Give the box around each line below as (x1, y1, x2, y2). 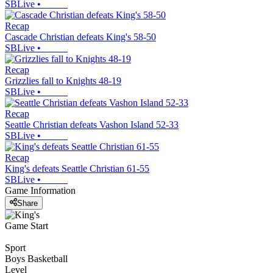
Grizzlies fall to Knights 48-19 (5, 76, 121, 87)
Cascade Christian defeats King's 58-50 (5, 32, 156, 43)
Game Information (5, 185, 76, 196)
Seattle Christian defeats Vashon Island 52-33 (5, 119, 179, 130)
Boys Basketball (5, 253, 68, 264)
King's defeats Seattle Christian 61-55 (5, 163, 149, 174)
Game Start (5, 220, 48, 231)
